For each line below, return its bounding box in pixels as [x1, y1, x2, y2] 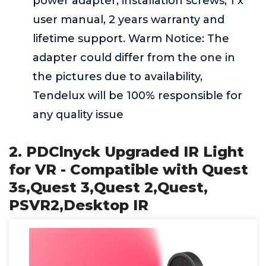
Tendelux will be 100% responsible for [33, 89, 242, 102]
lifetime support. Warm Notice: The [33, 32, 229, 45]
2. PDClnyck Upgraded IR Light [9, 143, 244, 160]
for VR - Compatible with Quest [9, 161, 248, 178]
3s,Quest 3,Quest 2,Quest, [9, 179, 208, 196]
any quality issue [33, 108, 123, 121]
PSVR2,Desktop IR [9, 197, 148, 214]
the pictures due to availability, [33, 70, 202, 83]
